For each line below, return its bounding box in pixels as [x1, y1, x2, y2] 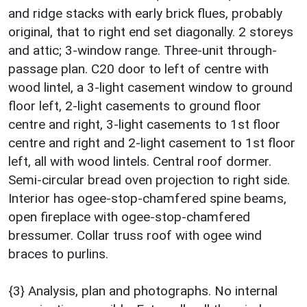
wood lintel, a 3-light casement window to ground [8, 79, 293, 95]
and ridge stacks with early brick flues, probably [8, 5, 282, 21]
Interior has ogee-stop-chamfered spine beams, [8, 190, 286, 206]
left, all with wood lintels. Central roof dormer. [8, 153, 271, 169]
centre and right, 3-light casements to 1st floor [8, 116, 280, 132]
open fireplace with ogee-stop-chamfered [8, 208, 250, 225]
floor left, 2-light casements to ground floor [8, 97, 261, 114]
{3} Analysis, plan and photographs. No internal [8, 282, 278, 299]
